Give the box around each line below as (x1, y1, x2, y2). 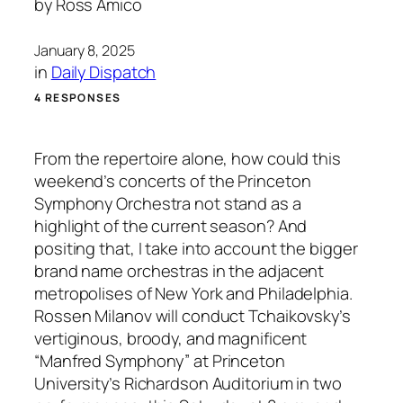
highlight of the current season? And (34, 214, 308, 237)
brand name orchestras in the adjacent (34, 259, 325, 282)
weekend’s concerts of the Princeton (34, 169, 311, 193)
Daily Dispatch (50, 59, 157, 83)
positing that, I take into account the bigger (34, 237, 358, 260)
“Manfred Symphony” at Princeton (34, 349, 285, 372)
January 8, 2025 (34, 40, 135, 60)
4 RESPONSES (34, 89, 121, 105)
